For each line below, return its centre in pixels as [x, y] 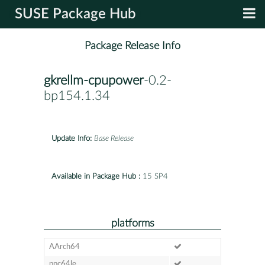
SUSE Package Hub [75, 14]
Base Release [114, 138]
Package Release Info [132, 46]
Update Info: [72, 138]
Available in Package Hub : [96, 176]
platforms [132, 223]
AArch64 [64, 247]
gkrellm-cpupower [94, 81]
